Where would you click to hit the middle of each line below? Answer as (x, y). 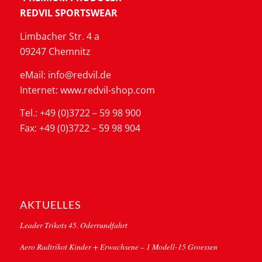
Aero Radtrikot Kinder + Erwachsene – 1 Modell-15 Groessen (118, 246)
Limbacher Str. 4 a (59, 36)
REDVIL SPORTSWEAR (68, 13)
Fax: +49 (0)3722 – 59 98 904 (80, 128)
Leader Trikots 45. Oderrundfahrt (73, 225)
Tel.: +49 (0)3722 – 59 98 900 (80, 113)
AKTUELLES (50, 205)
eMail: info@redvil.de (65, 75)
